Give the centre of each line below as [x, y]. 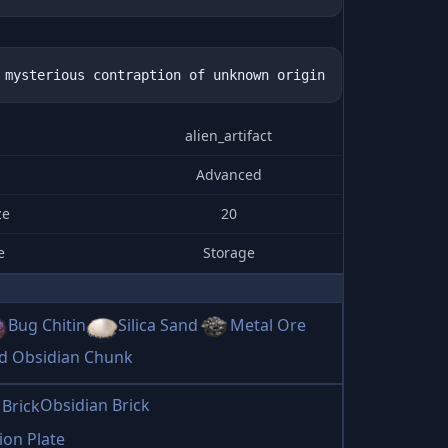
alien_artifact [228, 135]
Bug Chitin [47, 325]
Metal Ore [268, 325]
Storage [228, 252]
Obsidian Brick [95, 405]
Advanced [228, 174]
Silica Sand [158, 325]
